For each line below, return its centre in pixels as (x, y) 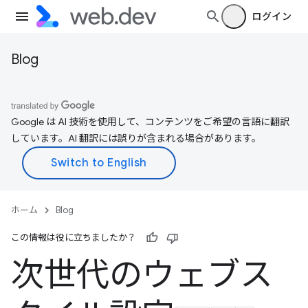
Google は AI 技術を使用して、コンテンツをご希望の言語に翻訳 (150, 122)
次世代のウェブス (142, 275)
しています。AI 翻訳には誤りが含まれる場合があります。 (136, 138)
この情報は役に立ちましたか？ (74, 238)
